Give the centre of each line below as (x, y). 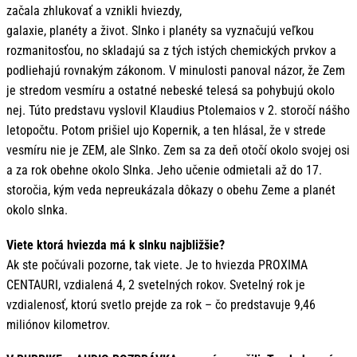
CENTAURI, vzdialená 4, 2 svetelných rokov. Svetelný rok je (156, 284)
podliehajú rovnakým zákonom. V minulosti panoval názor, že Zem (176, 70)
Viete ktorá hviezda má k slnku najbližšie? (116, 245)
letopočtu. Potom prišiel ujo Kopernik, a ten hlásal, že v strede (166, 130)
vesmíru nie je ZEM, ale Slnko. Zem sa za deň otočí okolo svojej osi (178, 150)
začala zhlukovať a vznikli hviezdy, (94, 10)
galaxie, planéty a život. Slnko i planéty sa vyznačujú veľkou (160, 30)
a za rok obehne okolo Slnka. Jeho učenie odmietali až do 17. (164, 170)
